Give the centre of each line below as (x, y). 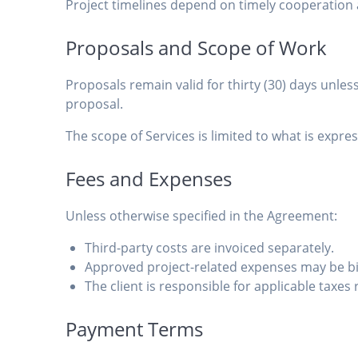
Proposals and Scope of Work (197, 48)
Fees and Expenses (149, 179)
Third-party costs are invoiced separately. (210, 248)
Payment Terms (135, 329)
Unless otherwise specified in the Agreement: (202, 216)
